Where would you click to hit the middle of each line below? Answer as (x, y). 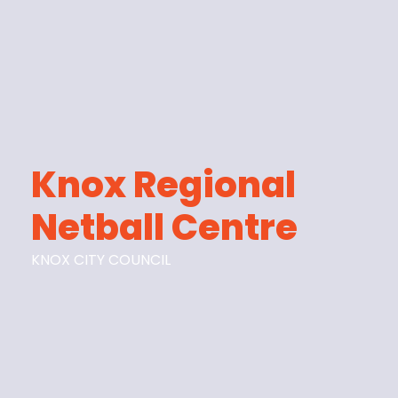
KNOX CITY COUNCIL (101, 259)
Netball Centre (165, 227)
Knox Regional (164, 184)
